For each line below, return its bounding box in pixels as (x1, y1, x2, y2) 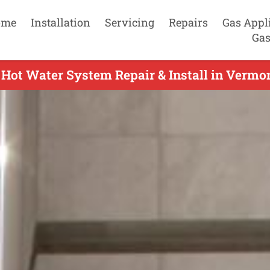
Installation (30, 14, 90, 30)
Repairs (168, 14, 208, 30)
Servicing (104, 14, 154, 30)
